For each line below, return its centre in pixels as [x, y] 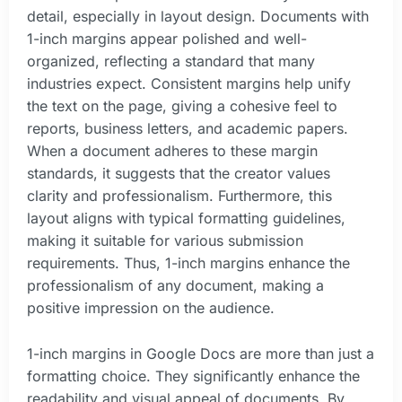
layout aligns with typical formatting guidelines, [186, 218]
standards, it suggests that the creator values [179, 174]
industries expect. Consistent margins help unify [189, 84]
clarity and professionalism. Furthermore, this [179, 196]
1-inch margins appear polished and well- [167, 39]
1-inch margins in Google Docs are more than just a [201, 354]
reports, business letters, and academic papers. [188, 129]
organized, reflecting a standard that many [171, 61]
